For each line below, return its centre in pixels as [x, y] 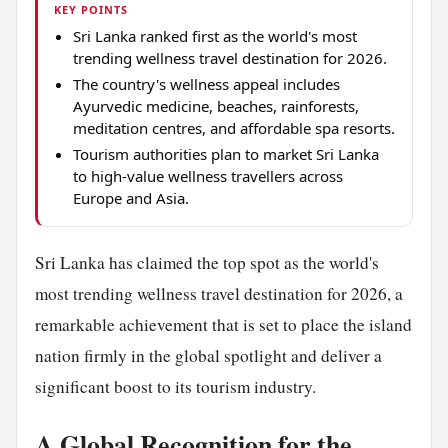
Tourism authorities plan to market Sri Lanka [225, 153]
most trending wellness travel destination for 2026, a [218, 293]
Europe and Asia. [130, 197]
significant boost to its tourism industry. [175, 386]
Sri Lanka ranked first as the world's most [214, 35]
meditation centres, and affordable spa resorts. [233, 127]
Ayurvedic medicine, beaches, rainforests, [215, 105]
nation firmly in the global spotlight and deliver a [208, 355]
